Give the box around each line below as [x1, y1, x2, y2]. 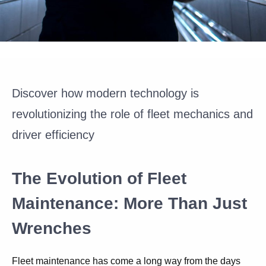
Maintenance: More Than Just [12, 194, 247, 213]
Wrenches [12, 219, 96, 237]
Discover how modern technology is [12, 87, 199, 100]
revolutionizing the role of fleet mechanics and [12, 107, 253, 121]
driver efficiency [12, 128, 94, 141]
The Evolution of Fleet [12, 169, 186, 188]
